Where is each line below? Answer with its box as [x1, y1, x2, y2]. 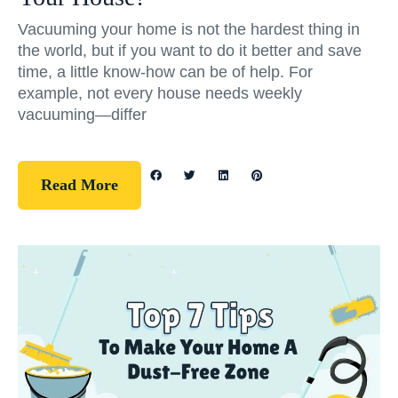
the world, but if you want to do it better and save [18, 42, 362, 60]
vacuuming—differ [18, 106, 147, 124]
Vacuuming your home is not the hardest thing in [18, 20, 360, 39]
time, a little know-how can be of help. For [18, 63, 313, 82]
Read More [41, 176, 118, 195]
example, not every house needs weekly [18, 84, 302, 103]
